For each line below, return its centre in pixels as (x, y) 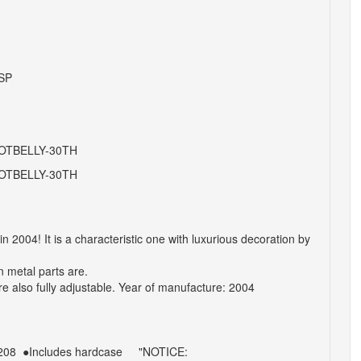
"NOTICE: (164, 351)
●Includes (47, 351)
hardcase (98, 351)
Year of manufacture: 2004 (188, 287)
